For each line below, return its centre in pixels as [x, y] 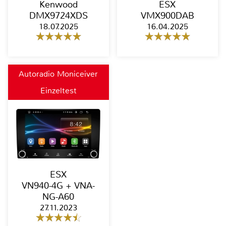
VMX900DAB [167, 16]
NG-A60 [59, 196]
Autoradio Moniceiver [59, 74]
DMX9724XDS [58, 16]
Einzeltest [58, 90]
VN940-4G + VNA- [59, 185]
